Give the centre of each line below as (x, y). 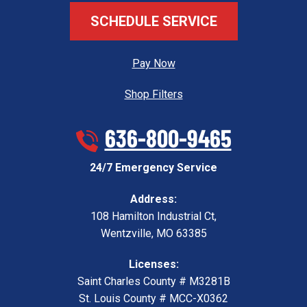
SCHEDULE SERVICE (153, 21)
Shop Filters (153, 95)
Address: (153, 199)
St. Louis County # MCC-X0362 (153, 299)
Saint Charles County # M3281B (153, 282)
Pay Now (153, 63)
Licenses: (153, 265)
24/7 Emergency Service (153, 168)
